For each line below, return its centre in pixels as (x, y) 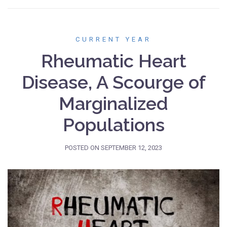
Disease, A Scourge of (113, 82)
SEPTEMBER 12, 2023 (131, 147)
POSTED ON (83, 147)
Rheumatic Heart (113, 61)
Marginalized (113, 103)
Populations (113, 124)
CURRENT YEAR (113, 39)
